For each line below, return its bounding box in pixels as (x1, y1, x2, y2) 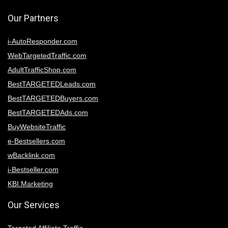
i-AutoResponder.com (8, 37, 77, 45)
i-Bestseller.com (8, 165, 59, 174)
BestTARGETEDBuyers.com (8, 94, 98, 102)
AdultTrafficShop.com (8, 65, 76, 74)
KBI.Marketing (8, 179, 53, 188)
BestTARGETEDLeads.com (8, 79, 96, 88)
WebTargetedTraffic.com (8, 51, 87, 60)
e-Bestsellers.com (8, 136, 65, 145)
